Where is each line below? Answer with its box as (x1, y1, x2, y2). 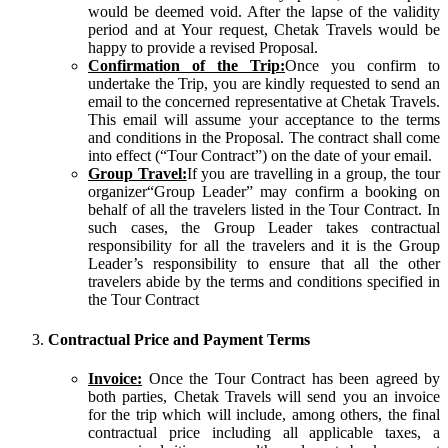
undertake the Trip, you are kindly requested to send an (88, 75, 440, 93)
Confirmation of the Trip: (88, 57, 285, 75)
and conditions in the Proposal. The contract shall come (88, 129, 440, 147)
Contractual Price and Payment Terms (48, 330, 310, 348)
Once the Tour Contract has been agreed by (148, 369, 440, 387)
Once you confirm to (285, 57, 440, 75)
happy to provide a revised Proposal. (88, 39, 318, 57)
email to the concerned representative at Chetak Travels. (88, 93, 440, 111)
